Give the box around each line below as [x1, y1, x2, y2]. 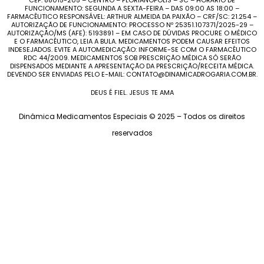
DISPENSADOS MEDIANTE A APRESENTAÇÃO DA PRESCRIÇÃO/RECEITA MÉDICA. [10, 61, 254, 71]
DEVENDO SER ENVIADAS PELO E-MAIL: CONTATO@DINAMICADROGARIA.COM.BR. [6, 70, 258, 80]
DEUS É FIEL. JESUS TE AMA [90, 87, 174, 97]
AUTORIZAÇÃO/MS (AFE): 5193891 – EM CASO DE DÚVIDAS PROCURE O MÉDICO [7, 28, 257, 38]
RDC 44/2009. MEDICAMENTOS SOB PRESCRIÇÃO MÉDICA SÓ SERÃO [23, 53, 241, 63]
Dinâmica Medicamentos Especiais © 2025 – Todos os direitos [19, 111, 245, 121]
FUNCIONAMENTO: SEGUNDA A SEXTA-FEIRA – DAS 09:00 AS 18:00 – [25, 4, 239, 14]
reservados [111, 127, 153, 138]
